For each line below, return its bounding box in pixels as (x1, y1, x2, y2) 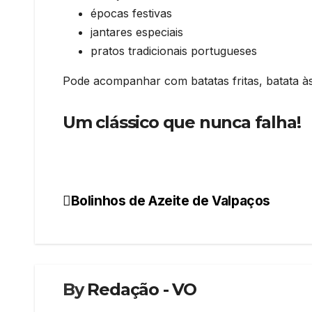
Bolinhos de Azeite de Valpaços (70, 192, 271, 210)
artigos (62, 250, 135, 278)
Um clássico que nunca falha (63, 112, 297, 133)
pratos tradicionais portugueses (91, 44, 257, 58)
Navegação (62, 193, 180, 221)
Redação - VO (87, 279, 197, 300)
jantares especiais (91, 25, 183, 40)
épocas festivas (91, 6, 172, 21)
